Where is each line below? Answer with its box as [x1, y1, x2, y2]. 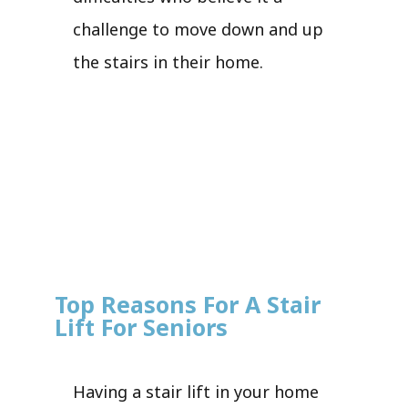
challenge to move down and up [73, 17, 323, 40]
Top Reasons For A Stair [55, 288, 321, 320]
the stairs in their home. [73, 50, 263, 73]
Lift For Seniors [55, 311, 228, 342]
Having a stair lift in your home [73, 380, 319, 403]
